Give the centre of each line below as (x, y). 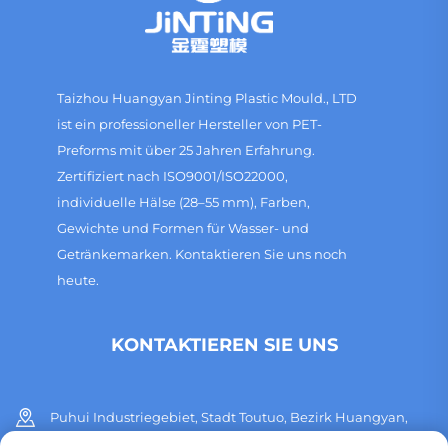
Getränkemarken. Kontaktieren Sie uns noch (201, 254)
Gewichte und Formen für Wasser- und (182, 228)
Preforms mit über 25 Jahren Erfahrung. (185, 150)
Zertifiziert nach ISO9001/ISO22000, (172, 176)
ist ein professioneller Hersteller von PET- (189, 124)
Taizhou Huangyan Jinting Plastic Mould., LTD (206, 98)
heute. (77, 280)
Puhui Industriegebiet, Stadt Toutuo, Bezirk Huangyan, (229, 417)
